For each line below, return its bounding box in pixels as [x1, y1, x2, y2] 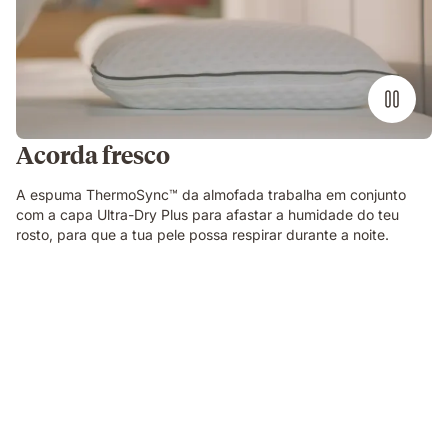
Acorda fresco [16, 138, 170, 171]
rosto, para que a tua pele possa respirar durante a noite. [16, 226, 389, 244]
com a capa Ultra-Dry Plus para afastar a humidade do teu [16, 206, 399, 224]
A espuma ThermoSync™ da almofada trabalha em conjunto [16, 186, 406, 204]
